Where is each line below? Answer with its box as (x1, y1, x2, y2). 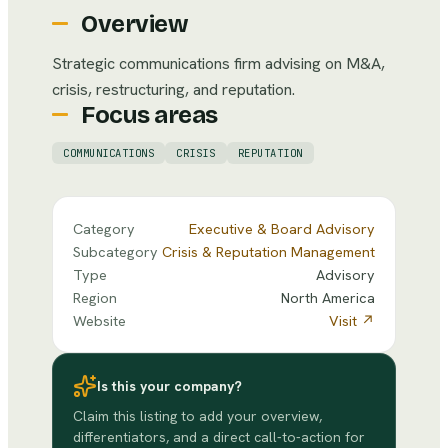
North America (281, 288, 375, 307)
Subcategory (73, 242, 158, 261)
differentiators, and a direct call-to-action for (73, 428, 365, 446)
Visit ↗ (329, 311, 375, 330)
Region (73, 288, 117, 307)
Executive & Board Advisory (189, 219, 375, 238)
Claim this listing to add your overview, (73, 407, 322, 425)
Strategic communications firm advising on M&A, (52, 53, 385, 74)
